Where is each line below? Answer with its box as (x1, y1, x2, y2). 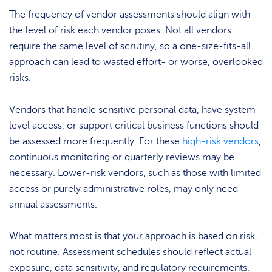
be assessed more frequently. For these (9, 135, 182, 147)
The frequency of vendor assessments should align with (9, 9, 250, 21)
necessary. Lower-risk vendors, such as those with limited (9, 167, 261, 178)
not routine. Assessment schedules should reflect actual (9, 246, 251, 257)
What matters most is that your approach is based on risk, (9, 230, 257, 242)
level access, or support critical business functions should (9, 120, 259, 131)
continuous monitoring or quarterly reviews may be (9, 151, 234, 163)
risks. (9, 72, 31, 84)
